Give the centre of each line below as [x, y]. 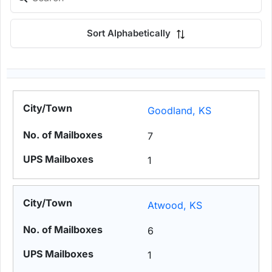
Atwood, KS [175, 206]
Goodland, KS [180, 111]
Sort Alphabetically [130, 33]
